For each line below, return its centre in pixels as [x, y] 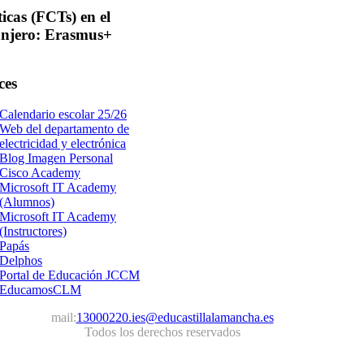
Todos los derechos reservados [162, 332]
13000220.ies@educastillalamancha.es [175, 318]
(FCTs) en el [69, 17]
